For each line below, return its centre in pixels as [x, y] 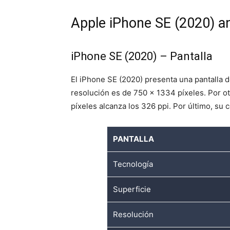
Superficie [132, 189]
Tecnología [133, 164]
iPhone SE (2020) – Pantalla [142, 56]
